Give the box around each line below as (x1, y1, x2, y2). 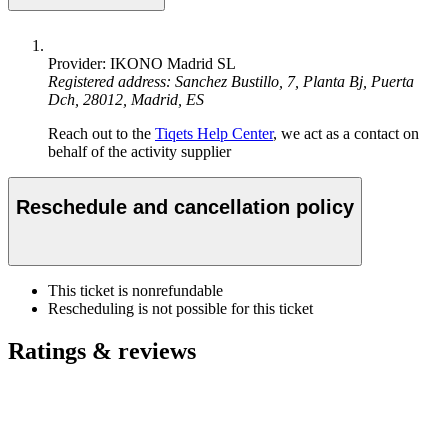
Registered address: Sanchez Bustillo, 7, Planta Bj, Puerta (48, 72, 414, 90)
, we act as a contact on (273, 124, 419, 142)
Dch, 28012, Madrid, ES (48, 90, 204, 108)
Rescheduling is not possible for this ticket (48, 299, 313, 317)
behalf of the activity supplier (48, 142, 231, 160)
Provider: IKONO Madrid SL (48, 54, 236, 72)
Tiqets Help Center (155, 124, 273, 142)
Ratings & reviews (8, 337, 196, 364)
